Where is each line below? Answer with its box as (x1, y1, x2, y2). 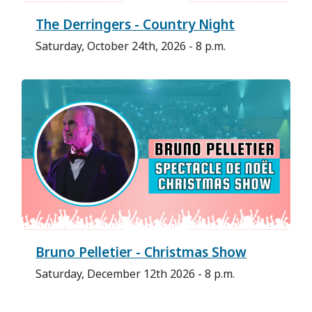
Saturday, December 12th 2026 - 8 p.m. (36, 266, 235, 282)
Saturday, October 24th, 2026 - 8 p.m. (36, 38, 226, 54)
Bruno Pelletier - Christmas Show (36, 243, 247, 262)
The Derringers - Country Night (36, 15, 235, 33)
